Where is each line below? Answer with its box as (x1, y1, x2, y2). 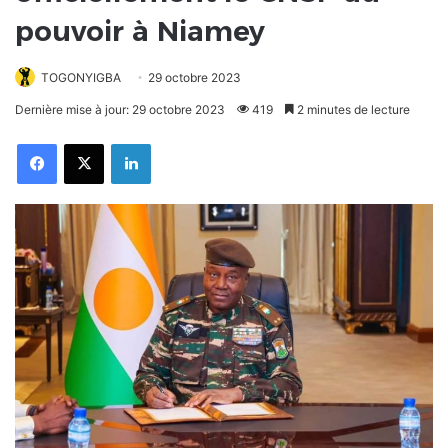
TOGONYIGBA (41, 70, 121, 86)
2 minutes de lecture (294, 102, 410, 118)
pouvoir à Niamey (15, 14, 265, 49)
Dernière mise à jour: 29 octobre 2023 (15, 102, 225, 118)
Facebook (56, 136, 107, 151)
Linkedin (150, 136, 193, 151)
